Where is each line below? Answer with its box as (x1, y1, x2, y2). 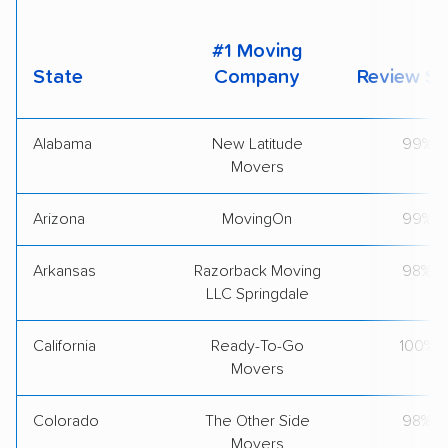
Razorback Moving (193, 262, 321, 279)
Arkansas (33, 262, 96, 279)
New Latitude (211, 135, 303, 152)
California (33, 337, 96, 354)
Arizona (33, 210, 85, 227)
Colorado (33, 412, 99, 429)
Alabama (33, 135, 92, 152)
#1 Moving (211, 40, 303, 61)
